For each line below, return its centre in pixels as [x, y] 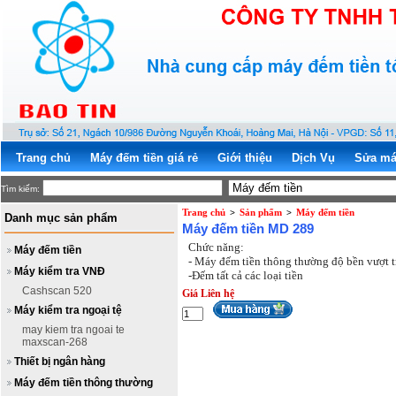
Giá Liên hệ [208, 293]
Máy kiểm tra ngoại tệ [68, 310]
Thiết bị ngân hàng [60, 362]
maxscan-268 [55, 342]
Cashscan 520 [57, 291]
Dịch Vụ [313, 158]
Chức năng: [217, 247]
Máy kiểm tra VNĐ [60, 271]
